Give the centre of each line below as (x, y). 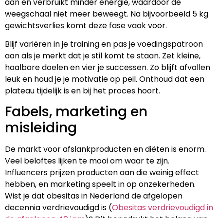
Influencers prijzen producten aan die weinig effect (102, 173)
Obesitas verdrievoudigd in (163, 208)
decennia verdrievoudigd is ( (58, 208)
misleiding (41, 128)
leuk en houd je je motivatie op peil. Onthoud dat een (105, 79)
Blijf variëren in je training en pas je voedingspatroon (104, 44)
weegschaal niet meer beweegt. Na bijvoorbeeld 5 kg (107, 14)
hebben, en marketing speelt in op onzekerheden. (100, 184)
